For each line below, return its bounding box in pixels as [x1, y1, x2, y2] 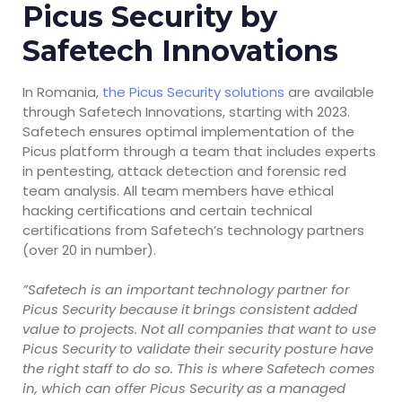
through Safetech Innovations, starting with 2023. [22, 101, 350, 121]
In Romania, [22, 82, 102, 101]
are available [284, 82, 374, 101]
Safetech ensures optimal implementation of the [22, 121, 354, 141]
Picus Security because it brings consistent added [22, 300, 357, 319]
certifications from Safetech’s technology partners [22, 220, 364, 240]
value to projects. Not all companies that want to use [22, 319, 376, 339]
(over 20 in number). [22, 240, 156, 259]
